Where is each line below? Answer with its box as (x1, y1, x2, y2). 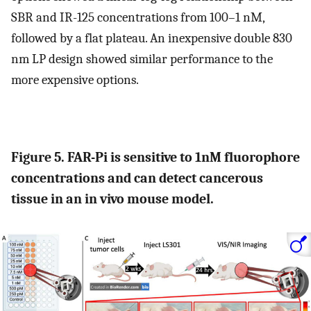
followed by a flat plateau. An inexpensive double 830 (11, 31, 292, 47)
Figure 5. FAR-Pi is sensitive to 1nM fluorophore (11, 149, 300, 166)
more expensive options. (11, 72, 139, 88)
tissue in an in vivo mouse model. (11, 191, 214, 208)
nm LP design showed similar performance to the (11, 51, 273, 67)
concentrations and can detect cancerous (11, 170, 263, 187)
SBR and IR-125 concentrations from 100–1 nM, (11, 10, 264, 26)
